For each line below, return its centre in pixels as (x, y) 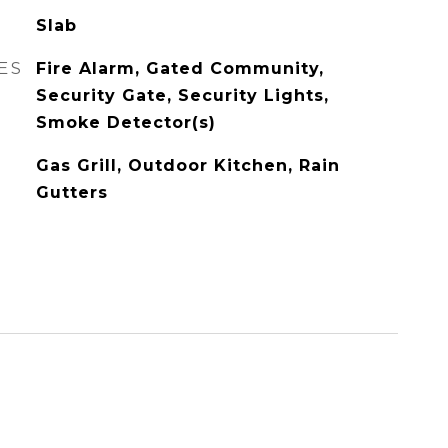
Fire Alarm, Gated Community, (179, 68)
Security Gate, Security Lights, (182, 95)
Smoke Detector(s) (125, 122)
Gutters (71, 192)
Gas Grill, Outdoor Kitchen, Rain (187, 165)
